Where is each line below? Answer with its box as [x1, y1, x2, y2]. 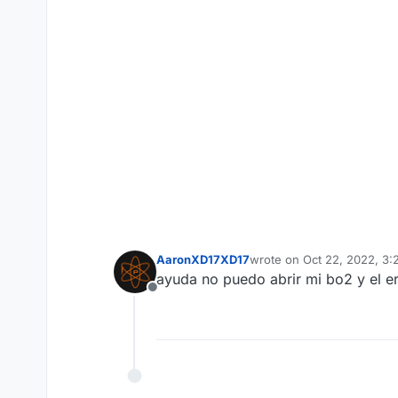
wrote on [250, 252, 303, 267]
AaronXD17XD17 [156, 252, 250, 267]
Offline [151, 288, 195, 306]
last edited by [249, 259, 322, 275]
